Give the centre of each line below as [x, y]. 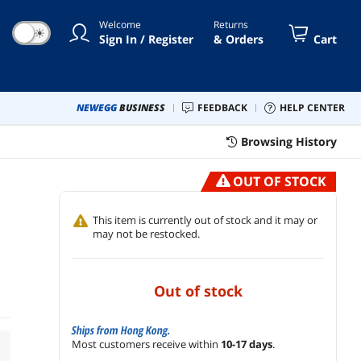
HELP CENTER [316, 107]
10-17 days [247, 344]
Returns [231, 24]
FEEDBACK [225, 107]
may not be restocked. [146, 233]
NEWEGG [97, 107]
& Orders [239, 39]
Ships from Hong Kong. [121, 330]
